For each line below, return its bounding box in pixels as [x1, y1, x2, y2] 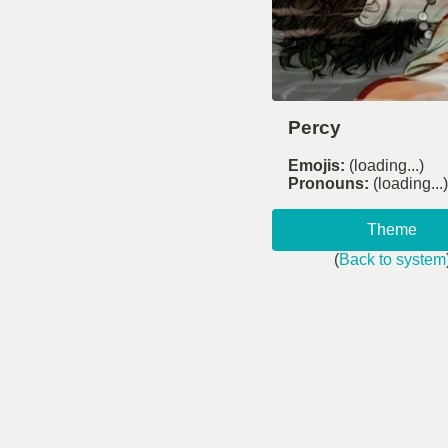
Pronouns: [288, 175, 369, 193]
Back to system [338, 251, 446, 269]
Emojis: [288, 157, 345, 175]
